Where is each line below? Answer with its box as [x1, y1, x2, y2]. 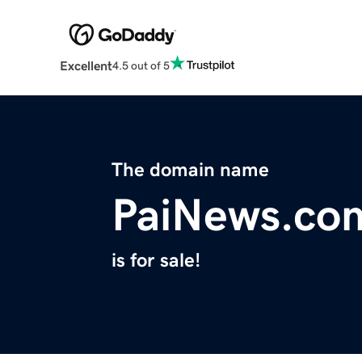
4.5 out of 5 [112, 59, 170, 71]
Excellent [59, 59, 112, 73]
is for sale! [112, 250, 200, 271]
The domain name [112, 160, 269, 180]
